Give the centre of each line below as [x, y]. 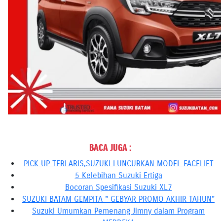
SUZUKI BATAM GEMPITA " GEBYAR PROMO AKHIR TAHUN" [118, 199]
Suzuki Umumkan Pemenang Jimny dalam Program [118, 211]
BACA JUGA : [110, 148]
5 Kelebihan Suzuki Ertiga [118, 175]
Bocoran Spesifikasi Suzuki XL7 [118, 187]
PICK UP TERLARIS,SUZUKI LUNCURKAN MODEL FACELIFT [118, 164]
